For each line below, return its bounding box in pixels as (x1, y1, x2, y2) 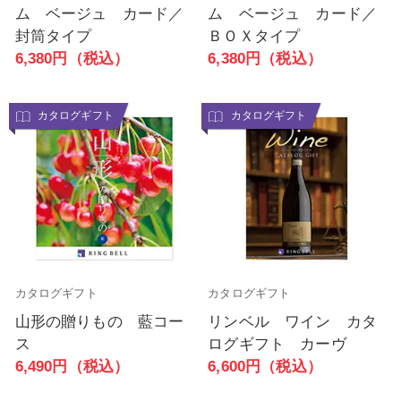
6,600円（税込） (208, 357, 322, 375)
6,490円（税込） (14, 357, 130, 375)
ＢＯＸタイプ (208, 27, 301, 45)
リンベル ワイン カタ (208, 312, 378, 330)
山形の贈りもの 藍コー (14, 312, 184, 330)
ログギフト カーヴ (208, 335, 346, 353)
